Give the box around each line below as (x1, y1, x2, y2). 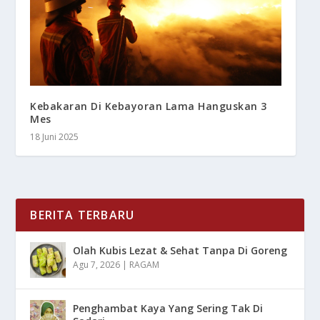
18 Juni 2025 (30, 131, 79, 144)
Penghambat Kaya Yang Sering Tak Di (73, 301, 264, 316)
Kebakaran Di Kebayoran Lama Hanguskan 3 (30, 99, 267, 114)
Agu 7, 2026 (73, 259, 121, 271)
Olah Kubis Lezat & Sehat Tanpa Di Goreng (73, 244, 288, 258)
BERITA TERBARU (30, 207, 135, 224)
